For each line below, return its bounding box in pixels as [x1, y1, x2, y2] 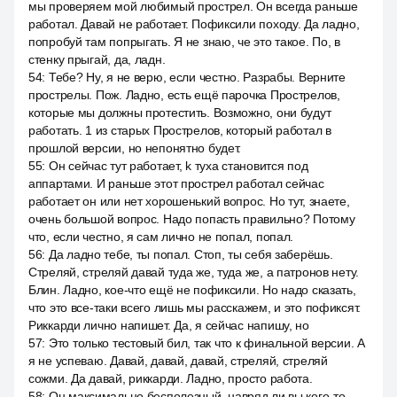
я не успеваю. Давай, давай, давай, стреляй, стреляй [28, 354, 328, 368]
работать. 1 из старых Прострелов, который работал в [28, 123, 331, 137]
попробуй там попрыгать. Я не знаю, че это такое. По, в [28, 35, 340, 49]
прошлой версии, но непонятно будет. [28, 141, 242, 155]
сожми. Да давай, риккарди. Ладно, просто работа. [28, 371, 313, 385]
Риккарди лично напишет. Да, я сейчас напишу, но [28, 318, 309, 332]
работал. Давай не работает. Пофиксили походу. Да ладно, [28, 17, 360, 31]
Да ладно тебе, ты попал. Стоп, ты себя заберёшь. [48, 247, 333, 261]
